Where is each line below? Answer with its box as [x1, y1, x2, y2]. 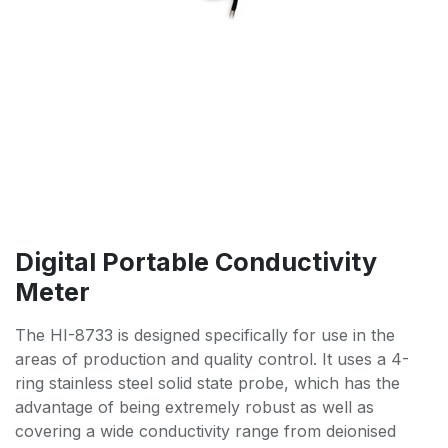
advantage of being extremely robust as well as [15, 396, 374, 417]
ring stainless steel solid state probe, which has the [15, 372, 400, 393]
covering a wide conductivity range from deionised [15, 420, 396, 441]
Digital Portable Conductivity [15, 246, 377, 277]
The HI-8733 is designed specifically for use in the [15, 324, 395, 345]
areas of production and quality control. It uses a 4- [15, 348, 409, 369]
